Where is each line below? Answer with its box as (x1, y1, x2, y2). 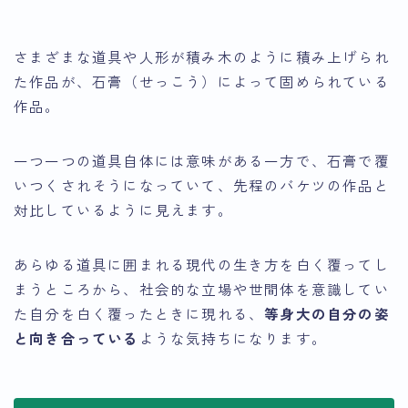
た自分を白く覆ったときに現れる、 (14, 302, 265, 323)
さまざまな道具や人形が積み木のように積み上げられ (14, 46, 390, 66)
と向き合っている (14, 327, 139, 348)
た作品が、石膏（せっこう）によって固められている (14, 70, 390, 91)
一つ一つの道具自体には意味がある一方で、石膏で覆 (14, 149, 390, 170)
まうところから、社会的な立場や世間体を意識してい (14, 278, 390, 299)
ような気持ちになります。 (138, 327, 328, 348)
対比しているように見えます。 (14, 199, 233, 219)
